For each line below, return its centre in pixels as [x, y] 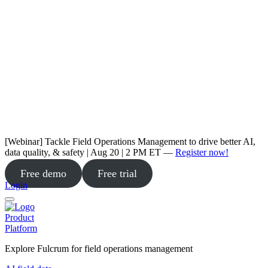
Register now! [202, 152]
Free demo [43, 173]
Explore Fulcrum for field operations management [99, 249]
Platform [21, 228]
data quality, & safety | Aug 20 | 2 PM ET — [90, 152]
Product [19, 217]
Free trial [117, 173]
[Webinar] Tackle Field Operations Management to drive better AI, [130, 141]
